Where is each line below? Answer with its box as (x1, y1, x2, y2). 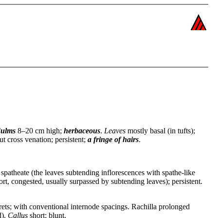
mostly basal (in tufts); (126, 126, 195, 135)
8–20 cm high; (16, 126, 64, 135)
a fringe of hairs (88, 135, 139, 144)
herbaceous (64, 126, 100, 135)
